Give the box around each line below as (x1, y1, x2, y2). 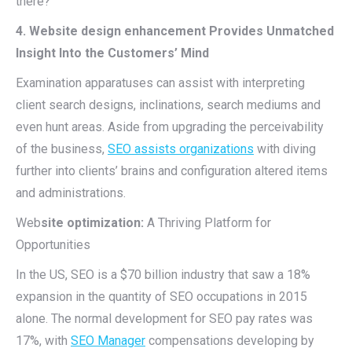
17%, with (16, 333, 71, 348)
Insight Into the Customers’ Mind (16, 46, 209, 60)
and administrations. (16, 185, 126, 200)
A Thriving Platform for (144, 215, 271, 230)
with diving (254, 141, 316, 156)
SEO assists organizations (108, 141, 254, 156)
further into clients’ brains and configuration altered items (16, 163, 328, 178)
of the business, (16, 141, 108, 156)
